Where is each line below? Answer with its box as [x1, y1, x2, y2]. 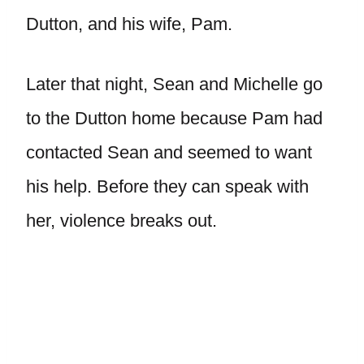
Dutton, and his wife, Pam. [26, 14, 232, 34]
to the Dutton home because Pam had [26, 108, 323, 128]
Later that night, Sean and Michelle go [26, 74, 323, 94]
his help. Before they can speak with [26, 176, 309, 197]
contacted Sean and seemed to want [26, 142, 312, 162]
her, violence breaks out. [26, 210, 217, 231]
